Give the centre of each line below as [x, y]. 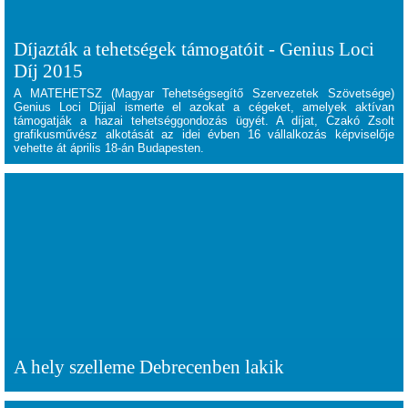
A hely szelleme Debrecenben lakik [149, 367]
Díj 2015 [48, 71]
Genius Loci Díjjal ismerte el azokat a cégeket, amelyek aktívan [204, 107]
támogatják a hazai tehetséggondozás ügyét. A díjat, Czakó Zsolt [204, 121]
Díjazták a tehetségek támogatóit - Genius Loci [194, 49]
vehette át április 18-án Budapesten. [109, 148]
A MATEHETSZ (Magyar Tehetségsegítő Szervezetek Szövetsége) [204, 93]
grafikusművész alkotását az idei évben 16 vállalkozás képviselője [204, 134]
